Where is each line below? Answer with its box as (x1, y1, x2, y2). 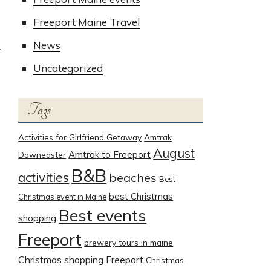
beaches (109, 170, 157, 185)
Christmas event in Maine (18, 192, 107, 201)
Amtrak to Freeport (68, 149, 151, 160)
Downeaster (18, 149, 67, 160)
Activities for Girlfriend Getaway (18, 132, 142, 142)
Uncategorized (33, 61, 103, 74)
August (153, 145, 195, 161)
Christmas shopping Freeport (18, 253, 144, 266)
